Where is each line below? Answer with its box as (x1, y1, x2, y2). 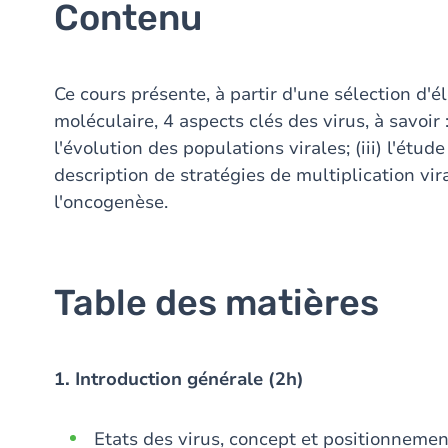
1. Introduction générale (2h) (54, 367, 304, 391)
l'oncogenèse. (54, 190, 168, 214)
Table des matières (54, 281, 379, 324)
